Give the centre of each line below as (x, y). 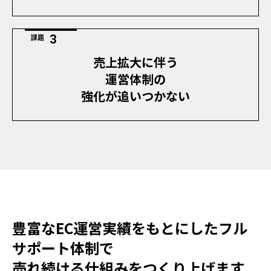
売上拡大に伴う (135, 62)
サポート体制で (63, 247)
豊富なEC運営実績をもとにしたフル (130, 227)
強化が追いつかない (135, 96)
